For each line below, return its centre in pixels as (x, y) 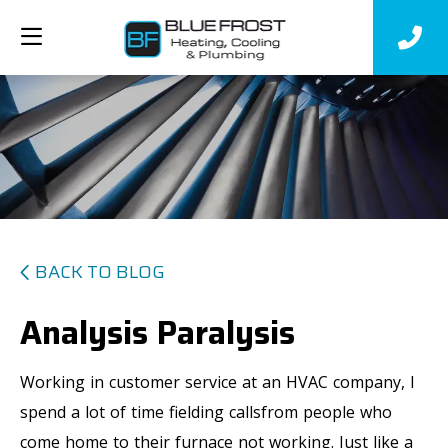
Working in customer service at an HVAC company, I (217, 381)
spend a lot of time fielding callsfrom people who (206, 411)
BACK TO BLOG (100, 271)
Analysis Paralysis (157, 332)
